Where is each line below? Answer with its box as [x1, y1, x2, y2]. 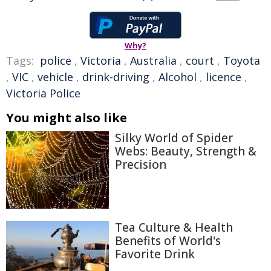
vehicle [38, 70, 73, 84]
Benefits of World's [115, 232, 221, 249]
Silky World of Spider [115, 130, 233, 146]
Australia [130, 53, 177, 68]
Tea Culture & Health [115, 219, 233, 235]
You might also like [6, 109, 127, 126]
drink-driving [82, 70, 149, 84]
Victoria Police [6, 86, 80, 100]
